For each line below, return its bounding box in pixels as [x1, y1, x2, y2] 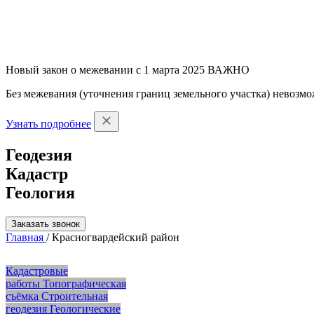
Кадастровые [6, 264, 68, 277]
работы [6, 277, 40, 289]
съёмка [6, 289, 39, 302]
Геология [6, 183, 75, 202]
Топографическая [43, 277, 126, 289]
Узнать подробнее [6, 118, 91, 130]
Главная [6, 231, 43, 243]
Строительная [41, 289, 108, 302]
